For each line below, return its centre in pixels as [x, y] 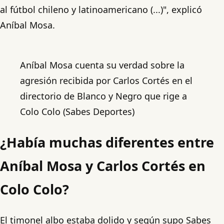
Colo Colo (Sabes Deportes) [77, 111]
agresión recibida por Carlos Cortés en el [106, 80]
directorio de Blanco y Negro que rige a [103, 96]
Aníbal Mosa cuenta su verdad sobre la [102, 65]
